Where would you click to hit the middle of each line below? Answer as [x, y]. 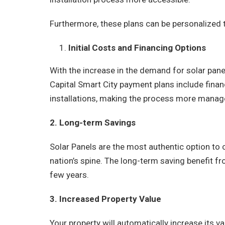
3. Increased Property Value [105, 199]
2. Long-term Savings [93, 123]
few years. [70, 175]
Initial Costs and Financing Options [137, 48]
